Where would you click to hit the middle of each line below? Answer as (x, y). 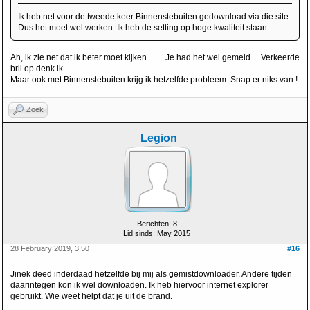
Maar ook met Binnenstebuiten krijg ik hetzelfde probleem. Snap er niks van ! (154, 80)
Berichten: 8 (157, 224)
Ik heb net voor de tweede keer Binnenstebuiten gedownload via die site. (154, 17)
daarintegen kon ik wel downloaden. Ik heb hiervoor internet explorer (139, 285)
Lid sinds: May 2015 (157, 233)
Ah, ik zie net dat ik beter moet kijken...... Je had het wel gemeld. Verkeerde (155, 57)
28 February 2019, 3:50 (50, 248)
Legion (158, 138)
